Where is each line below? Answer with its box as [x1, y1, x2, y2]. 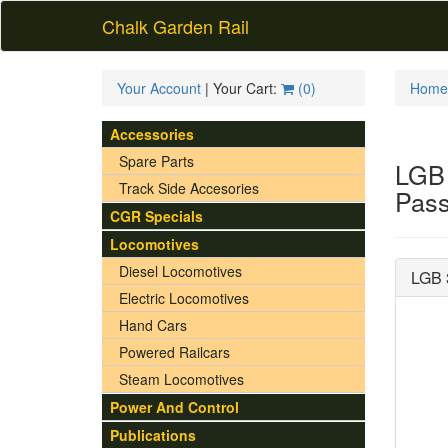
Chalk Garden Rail [102, 13, 249, 39]
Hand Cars [119, 315, 187, 335]
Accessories [110, 124, 194, 144]
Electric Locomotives [119, 288, 249, 308]
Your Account [117, 78, 201, 98]
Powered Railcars [119, 342, 230, 362]
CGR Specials [110, 206, 203, 226]
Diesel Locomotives [119, 261, 242, 281]
